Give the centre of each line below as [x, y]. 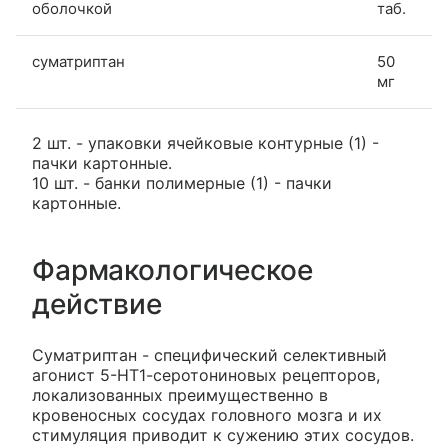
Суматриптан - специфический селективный [209, 355]
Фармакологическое [172, 270]
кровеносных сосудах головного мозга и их [207, 415]
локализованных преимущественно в [180, 395]
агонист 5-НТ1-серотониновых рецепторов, [206, 375]
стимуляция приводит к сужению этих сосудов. [223, 435]
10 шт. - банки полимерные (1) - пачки [182, 183]
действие [97, 304]
